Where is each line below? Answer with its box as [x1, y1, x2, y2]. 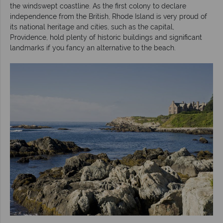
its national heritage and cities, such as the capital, [10, 22, 174, 31]
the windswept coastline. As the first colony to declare [10, 1, 186, 10]
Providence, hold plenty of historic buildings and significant [10, 33, 202, 41]
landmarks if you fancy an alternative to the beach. [10, 43, 176, 52]
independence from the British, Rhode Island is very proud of [10, 12, 207, 20]
